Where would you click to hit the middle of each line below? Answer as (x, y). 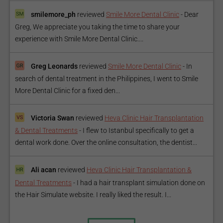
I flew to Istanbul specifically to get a (138, 131)
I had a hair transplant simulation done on (141, 182)
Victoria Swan (53, 118)
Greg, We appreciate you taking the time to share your (97, 27)
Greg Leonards (54, 66)
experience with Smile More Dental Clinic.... (79, 39)
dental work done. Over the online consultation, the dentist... (106, 143)
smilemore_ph (53, 14)
